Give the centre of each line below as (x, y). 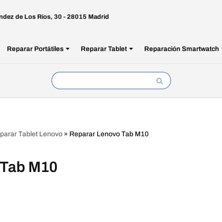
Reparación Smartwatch (181, 49)
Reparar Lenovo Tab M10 (109, 134)
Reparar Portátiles (35, 49)
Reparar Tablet (104, 49)
